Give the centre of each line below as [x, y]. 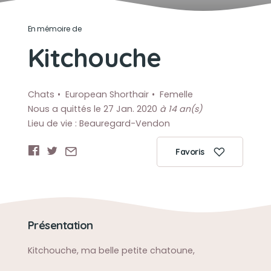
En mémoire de [55, 29]
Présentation [60, 225]
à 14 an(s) [181, 109]
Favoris [190, 152]
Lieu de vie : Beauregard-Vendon [99, 123]
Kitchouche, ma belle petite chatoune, [111, 250]
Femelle [176, 94]
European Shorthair [107, 94]
